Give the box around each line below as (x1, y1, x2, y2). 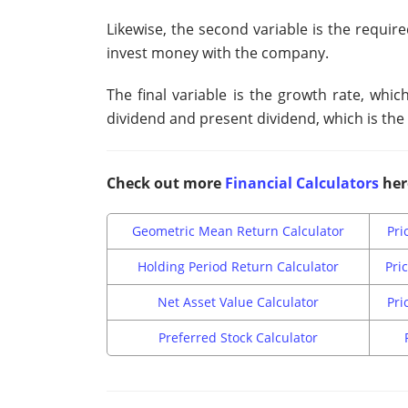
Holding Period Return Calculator (138, 258, 339, 276)
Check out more (107, 173, 225, 194)
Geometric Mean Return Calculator (132, 222, 344, 240)
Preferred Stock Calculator (158, 329, 318, 347)
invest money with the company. (107, 43, 329, 64)
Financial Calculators (225, 173, 379, 194)
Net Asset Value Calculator (158, 293, 319, 311)
